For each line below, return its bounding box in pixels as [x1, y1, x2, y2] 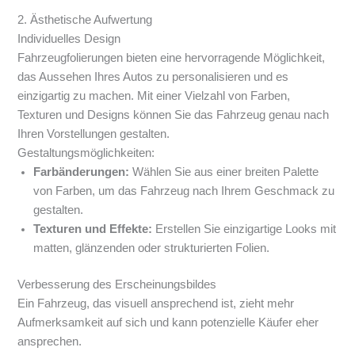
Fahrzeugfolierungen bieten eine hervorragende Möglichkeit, [17, 52, 326, 65]
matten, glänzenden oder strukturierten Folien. [33, 242, 270, 255]
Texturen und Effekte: [33, 223, 153, 236]
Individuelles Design [17, 32, 121, 46]
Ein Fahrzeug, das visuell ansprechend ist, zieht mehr [17, 297, 295, 311]
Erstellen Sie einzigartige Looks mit [152, 223, 337, 236]
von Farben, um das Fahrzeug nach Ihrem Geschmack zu [33, 185, 335, 198]
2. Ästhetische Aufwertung [17, 13, 153, 27]
